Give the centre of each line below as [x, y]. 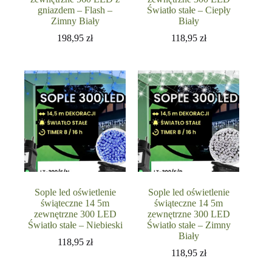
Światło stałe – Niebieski [75, 225]
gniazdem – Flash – [75, 10]
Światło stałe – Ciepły [189, 10]
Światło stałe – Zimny [189, 225]
